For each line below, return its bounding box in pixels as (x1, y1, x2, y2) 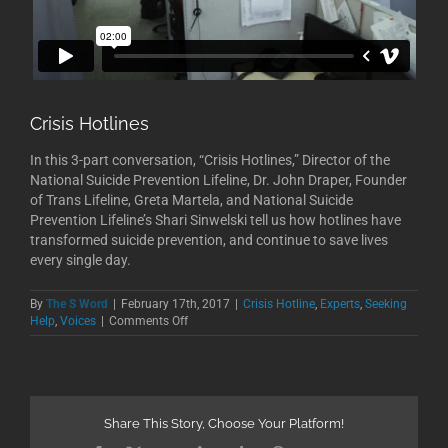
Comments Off (109, 313, 188, 328)
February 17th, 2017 (121, 296, 230, 311)
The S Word (46, 296, 108, 311)
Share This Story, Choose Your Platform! (104, 416, 344, 432)
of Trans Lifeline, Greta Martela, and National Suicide (30, 191, 353, 208)
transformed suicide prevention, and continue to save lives (30, 231, 388, 248)
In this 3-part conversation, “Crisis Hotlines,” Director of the (30, 151, 390, 168)
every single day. (30, 251, 131, 268)
